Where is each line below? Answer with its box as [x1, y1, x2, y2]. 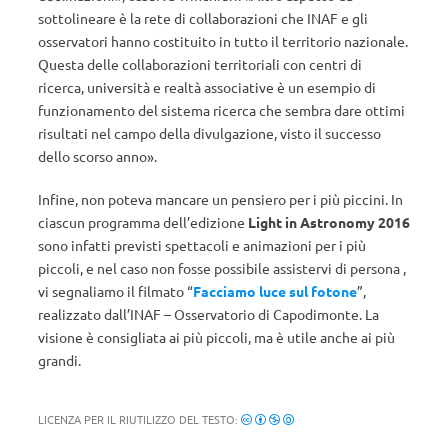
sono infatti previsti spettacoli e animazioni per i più [38, 236, 366, 254]
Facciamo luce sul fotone [193, 282, 357, 300]
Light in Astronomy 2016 [245, 213, 410, 231]
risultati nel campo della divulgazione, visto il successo [38, 124, 381, 142]
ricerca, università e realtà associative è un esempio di [38, 78, 376, 96]
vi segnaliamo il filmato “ [38, 282, 193, 300]
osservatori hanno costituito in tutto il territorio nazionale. [38, 32, 408, 50]
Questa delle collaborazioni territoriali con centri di [38, 55, 362, 73]
